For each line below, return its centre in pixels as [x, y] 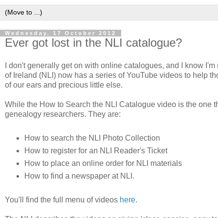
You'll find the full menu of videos [62, 200]
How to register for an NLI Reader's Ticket [96, 151]
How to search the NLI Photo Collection [92, 138]
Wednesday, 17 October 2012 [61, 33]
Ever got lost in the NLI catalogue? [93, 42]
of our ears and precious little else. [64, 85]
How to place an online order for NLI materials [103, 163]
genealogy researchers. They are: [63, 114]
